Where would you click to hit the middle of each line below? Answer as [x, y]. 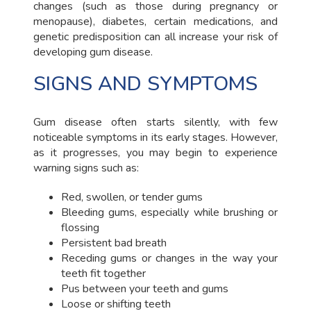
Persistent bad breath [114, 243]
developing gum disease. [93, 52]
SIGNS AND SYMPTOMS [145, 83]
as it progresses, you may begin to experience [155, 152]
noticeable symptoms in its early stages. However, [155, 137]
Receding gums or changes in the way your [169, 258]
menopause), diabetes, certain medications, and [155, 21]
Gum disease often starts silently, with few [155, 122]
